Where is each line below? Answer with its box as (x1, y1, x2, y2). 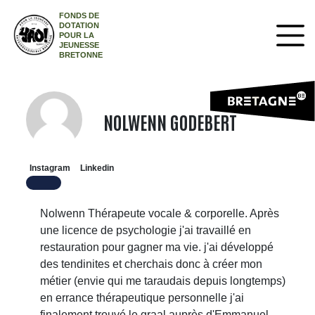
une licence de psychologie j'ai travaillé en (40, 224, 252, 236)
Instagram (30, 163, 71, 173)
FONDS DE (59, 11, 100, 20)
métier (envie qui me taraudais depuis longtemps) (40, 275, 286, 287)
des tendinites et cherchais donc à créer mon (40, 258, 263, 270)
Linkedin (79, 163, 114, 173)
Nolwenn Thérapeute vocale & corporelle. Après (40, 207, 280, 219)
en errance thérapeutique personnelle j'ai (40, 292, 245, 304)
